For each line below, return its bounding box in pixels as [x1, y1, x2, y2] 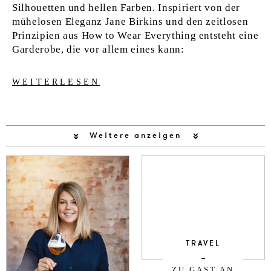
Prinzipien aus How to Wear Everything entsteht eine [12, 30, 259, 41]
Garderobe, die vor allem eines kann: [12, 44, 184, 55]
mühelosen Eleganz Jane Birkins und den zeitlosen [12, 16, 249, 27]
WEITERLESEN [12, 77, 100, 87]
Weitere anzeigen [89, 130, 181, 142]
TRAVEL [185, 238, 221, 249]
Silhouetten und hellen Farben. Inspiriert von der [12, 2, 241, 13]
